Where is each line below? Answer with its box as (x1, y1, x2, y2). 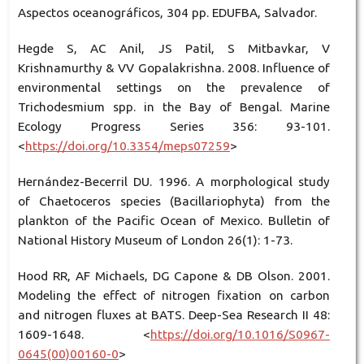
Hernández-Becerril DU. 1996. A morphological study (17, 175, 331, 189)
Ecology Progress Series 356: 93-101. (17, 119, 331, 134)
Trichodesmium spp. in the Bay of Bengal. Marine (17, 100, 331, 115)
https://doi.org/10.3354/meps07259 (24, 139, 230, 154)
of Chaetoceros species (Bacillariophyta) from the (17, 194, 331, 209)
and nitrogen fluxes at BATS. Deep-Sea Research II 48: (17, 308, 331, 323)
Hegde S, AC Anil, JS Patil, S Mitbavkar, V (17, 41, 331, 56)
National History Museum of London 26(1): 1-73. (17, 233, 292, 248)
